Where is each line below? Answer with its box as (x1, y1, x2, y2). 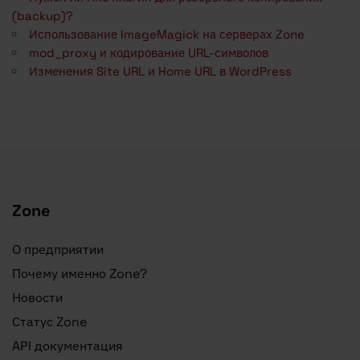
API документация (12, 337, 123, 355)
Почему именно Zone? (12, 265, 147, 283)
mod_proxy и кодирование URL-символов (29, 45, 268, 61)
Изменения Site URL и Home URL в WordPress (29, 63, 292, 80)
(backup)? (12, 8, 73, 24)
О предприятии (12, 241, 104, 259)
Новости (12, 289, 63, 307)
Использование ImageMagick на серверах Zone (29, 27, 305, 43)
